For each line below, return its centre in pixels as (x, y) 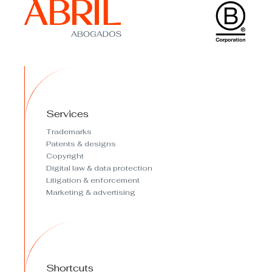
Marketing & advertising (91, 193)
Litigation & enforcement (93, 181)
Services (67, 114)
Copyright (65, 156)
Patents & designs (81, 144)
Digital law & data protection (99, 168)
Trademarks (69, 132)
